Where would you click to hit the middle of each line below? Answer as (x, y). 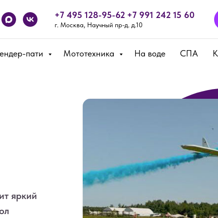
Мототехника (90, 53)
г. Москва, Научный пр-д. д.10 (99, 25)
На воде (150, 53)
